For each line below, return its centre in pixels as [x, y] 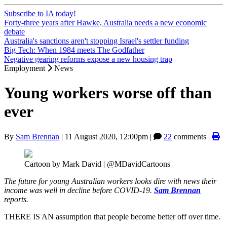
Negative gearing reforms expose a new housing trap [88, 59]
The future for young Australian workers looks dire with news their [110, 181]
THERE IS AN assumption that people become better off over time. [112, 216]
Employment [26, 68]
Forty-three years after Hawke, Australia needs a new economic [105, 23]
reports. [16, 199]
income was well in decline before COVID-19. [79, 190]
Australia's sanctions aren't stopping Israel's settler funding [97, 41]
